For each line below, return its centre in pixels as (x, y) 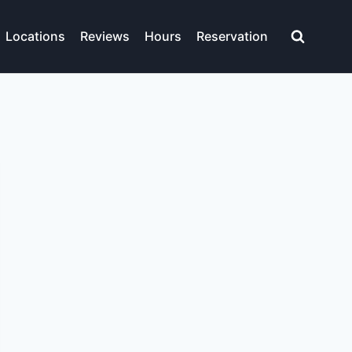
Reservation (233, 37)
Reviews (105, 37)
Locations (35, 37)
